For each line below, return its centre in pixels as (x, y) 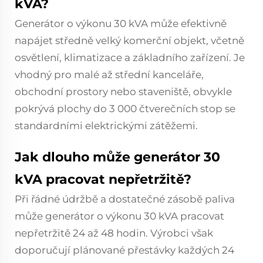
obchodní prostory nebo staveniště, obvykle (123, 92)
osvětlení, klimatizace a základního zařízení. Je (130, 58)
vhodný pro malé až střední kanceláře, (109, 75)
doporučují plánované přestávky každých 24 (124, 250)
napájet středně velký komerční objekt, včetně (129, 41)
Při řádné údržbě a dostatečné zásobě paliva (125, 199)
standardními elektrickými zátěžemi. (106, 126)
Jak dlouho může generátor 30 (117, 157)
